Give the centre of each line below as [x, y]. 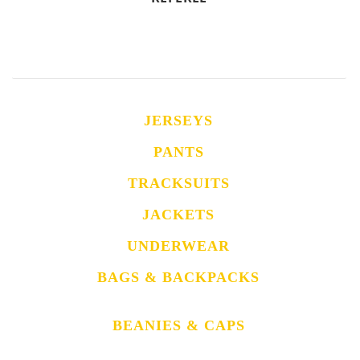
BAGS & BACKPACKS [178, 278]
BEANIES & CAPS [178, 326]
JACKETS [178, 215]
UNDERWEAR [178, 246]
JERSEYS [178, 121]
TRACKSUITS [178, 184]
